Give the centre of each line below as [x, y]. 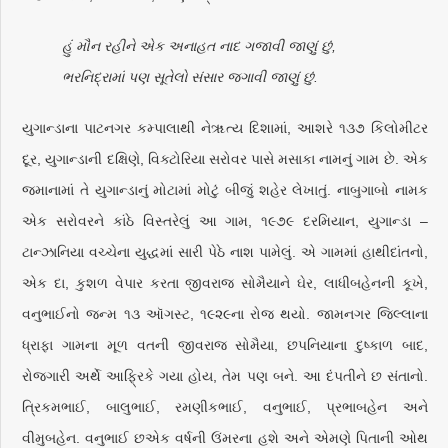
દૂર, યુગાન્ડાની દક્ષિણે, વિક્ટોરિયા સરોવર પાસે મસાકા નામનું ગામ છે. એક [225, 159]
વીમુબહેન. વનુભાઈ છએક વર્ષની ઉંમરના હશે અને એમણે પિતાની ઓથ [225, 438]
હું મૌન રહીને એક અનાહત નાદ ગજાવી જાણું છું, [199, 46]
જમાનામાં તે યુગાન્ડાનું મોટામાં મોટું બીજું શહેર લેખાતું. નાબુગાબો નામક [225, 190]
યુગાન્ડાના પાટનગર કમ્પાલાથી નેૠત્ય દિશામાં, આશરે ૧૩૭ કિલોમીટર [225, 128]
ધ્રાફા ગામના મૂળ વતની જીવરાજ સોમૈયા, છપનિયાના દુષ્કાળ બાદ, [225, 345]
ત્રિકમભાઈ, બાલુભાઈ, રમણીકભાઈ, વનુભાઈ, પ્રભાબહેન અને [225, 407]
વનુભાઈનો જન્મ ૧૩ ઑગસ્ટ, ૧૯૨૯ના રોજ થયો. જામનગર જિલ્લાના [225, 314]
